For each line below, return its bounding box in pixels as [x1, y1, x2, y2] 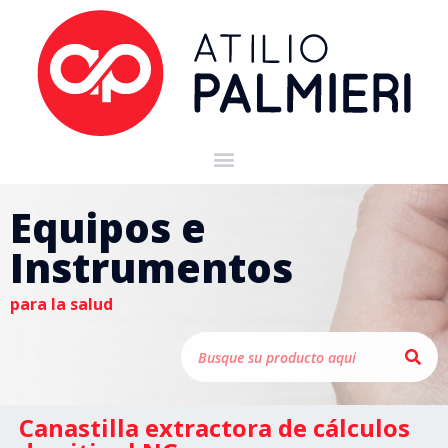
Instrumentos [10, 239, 293, 295]
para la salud [10, 293, 113, 316]
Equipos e [10, 199, 206, 255]
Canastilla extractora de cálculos [18, 411, 410, 445]
